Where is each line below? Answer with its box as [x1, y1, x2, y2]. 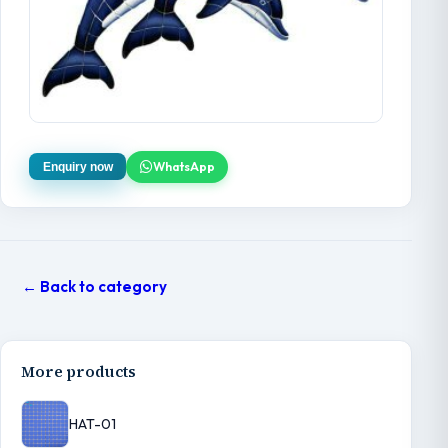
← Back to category [21, 276, 167, 296]
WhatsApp [152, 159, 215, 175]
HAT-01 [69, 414, 116, 433]
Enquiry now [42, 159, 113, 174]
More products [21, 360, 136, 382]
